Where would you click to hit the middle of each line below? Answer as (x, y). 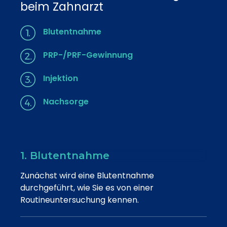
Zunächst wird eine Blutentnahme (87, 175)
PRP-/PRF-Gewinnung (88, 55)
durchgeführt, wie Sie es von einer (87, 187)
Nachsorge (66, 101)
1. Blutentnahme (65, 155)
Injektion (61, 78)
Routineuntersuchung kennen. (80, 200)
